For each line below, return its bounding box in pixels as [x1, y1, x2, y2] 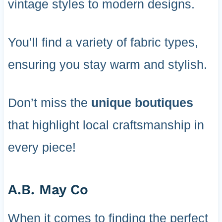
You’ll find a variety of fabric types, [7, 35, 198, 50]
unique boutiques [91, 96, 193, 110]
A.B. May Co [7, 181, 88, 198]
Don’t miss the [7, 96, 91, 110]
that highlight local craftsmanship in [7, 118, 204, 132]
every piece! [7, 140, 76, 155]
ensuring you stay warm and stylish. [7, 57, 207, 72]
